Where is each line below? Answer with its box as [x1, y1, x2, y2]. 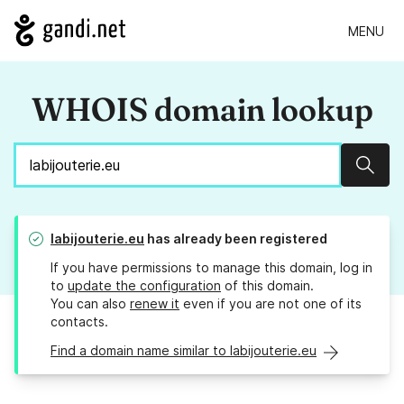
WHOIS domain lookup [31, 89, 373, 130]
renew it [130, 296, 179, 312]
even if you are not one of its [179, 296, 362, 312]
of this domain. [221, 278, 314, 294]
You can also [50, 296, 130, 312]
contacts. [50, 314, 108, 330]
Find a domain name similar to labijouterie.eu [50, 343, 317, 359]
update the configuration [68, 278, 221, 294]
